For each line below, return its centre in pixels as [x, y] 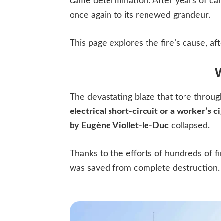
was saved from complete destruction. [145, 168]
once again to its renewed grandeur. [141, 15]
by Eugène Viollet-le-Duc [119, 126]
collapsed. [190, 126]
